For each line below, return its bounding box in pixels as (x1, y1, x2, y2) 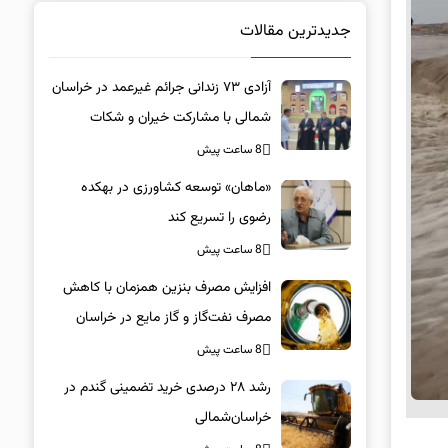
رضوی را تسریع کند (167, 206, 271, 229)
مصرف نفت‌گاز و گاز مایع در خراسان (75, 306, 271, 329)
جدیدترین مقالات (239, 18, 351, 44)
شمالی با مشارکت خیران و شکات (89, 106, 271, 129)
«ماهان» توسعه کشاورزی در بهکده (80, 176, 271, 199)
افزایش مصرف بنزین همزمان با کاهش (62, 276, 271, 299)
